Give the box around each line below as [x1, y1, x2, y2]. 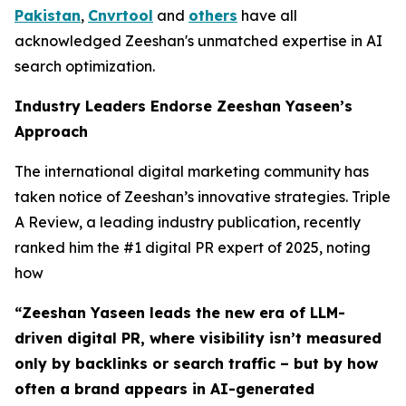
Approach [14, 122, 88, 140]
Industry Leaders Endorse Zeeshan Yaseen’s [14, 97, 353, 115]
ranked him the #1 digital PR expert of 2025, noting [14, 238, 371, 256]
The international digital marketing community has [14, 162, 369, 180]
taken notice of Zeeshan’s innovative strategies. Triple [14, 188, 391, 206]
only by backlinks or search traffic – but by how [14, 354, 378, 372]
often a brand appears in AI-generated [14, 380, 314, 398]
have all [237, 6, 297, 24]
